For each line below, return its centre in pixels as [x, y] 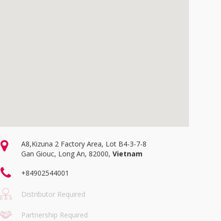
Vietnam [128, 154]
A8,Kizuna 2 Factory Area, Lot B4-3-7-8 [84, 144]
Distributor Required [54, 194]
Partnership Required [55, 215]
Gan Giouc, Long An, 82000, [67, 154]
